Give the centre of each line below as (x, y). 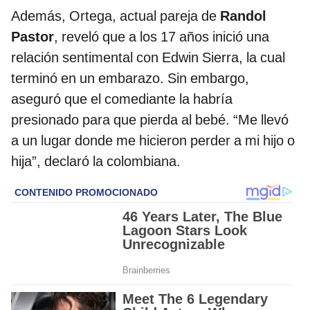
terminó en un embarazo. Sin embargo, (130, 78)
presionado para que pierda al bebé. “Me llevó (150, 119)
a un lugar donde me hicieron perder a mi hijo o (153, 140)
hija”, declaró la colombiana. (96, 161)
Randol (243, 16)
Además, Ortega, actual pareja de (116, 16)
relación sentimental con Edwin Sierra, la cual (148, 57)
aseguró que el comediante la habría (122, 99)
